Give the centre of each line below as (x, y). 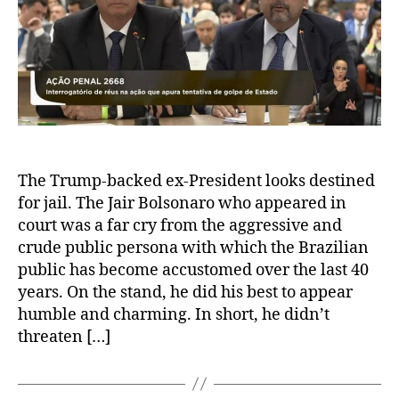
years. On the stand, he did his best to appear (185, 292)
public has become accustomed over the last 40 (193, 270)
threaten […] (64, 337)
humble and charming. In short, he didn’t (174, 314)
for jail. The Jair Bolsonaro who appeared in (182, 203)
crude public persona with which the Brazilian (193, 248)
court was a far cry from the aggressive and (180, 225)
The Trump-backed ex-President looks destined (196, 181)
